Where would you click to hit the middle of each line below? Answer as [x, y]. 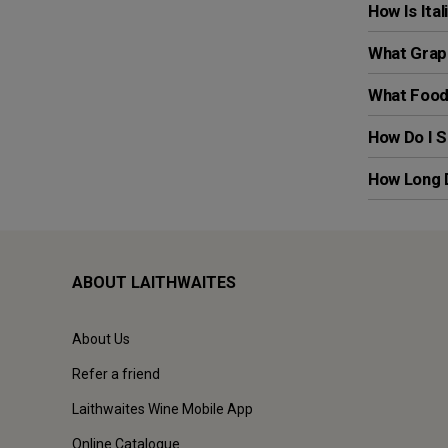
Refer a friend [116, 374]
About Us [101, 339]
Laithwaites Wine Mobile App [162, 409]
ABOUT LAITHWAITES [154, 283]
